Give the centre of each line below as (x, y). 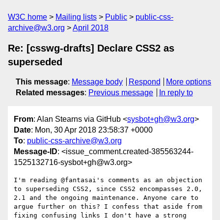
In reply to (176, 93)
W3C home (27, 17)
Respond (144, 82)
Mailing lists (76, 17)
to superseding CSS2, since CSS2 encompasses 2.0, (108, 189)
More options (189, 82)
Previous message (121, 93)
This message (42, 82)
